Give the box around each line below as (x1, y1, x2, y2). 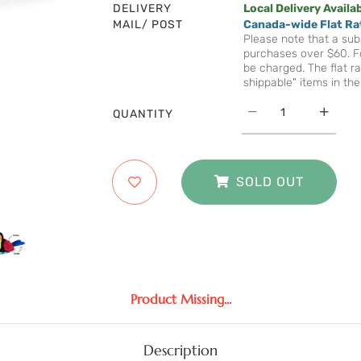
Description (143, 340, 218, 359)
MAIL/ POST (113, 18, 183, 32)
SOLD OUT (236, 174, 304, 190)
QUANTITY (113, 107, 173, 122)
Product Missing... (130, 290, 231, 307)
